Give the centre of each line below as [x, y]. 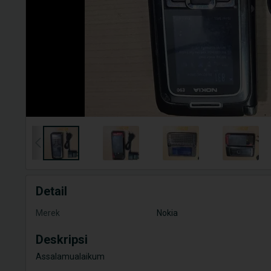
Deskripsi [62, 240]
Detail [51, 191]
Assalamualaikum [70, 256]
